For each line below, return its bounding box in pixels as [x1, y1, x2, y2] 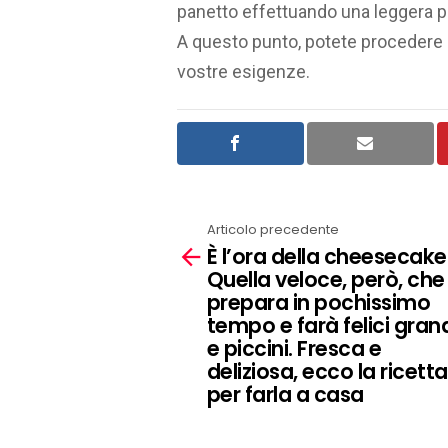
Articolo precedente [207, 220, 339, 240]
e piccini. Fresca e [207, 333, 382, 363]
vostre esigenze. [177, 60, 310, 82]
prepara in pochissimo [207, 287, 431, 317]
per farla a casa [207, 379, 364, 409]
